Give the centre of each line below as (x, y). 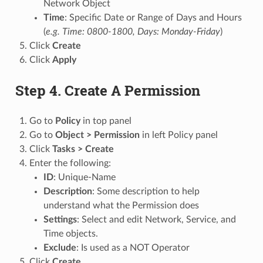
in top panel (106, 121)
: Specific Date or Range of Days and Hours (153, 17)
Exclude (60, 247)
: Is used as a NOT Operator (133, 247)
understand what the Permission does (121, 205)
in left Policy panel (178, 135)
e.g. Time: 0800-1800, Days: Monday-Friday (133, 31)
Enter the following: (70, 163)
